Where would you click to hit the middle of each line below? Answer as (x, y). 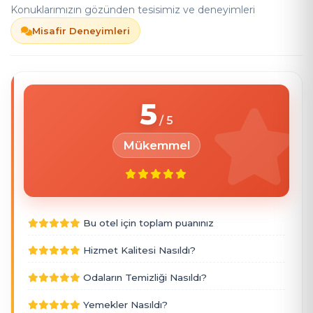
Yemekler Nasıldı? (125, 305)
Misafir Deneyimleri (81, 31)
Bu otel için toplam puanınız (148, 223)
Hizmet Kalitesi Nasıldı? (139, 250)
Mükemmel (156, 145)
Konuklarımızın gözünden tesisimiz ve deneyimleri (133, 10)
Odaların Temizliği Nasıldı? (145, 277)
